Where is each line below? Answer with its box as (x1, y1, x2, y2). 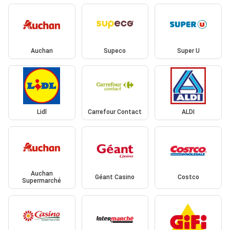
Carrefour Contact (88, 108, 142, 116)
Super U (177, 47, 200, 54)
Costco (177, 173, 199, 181)
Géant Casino (95, 173, 135, 181)
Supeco (104, 47, 126, 54)
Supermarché (22, 177, 62, 184)
